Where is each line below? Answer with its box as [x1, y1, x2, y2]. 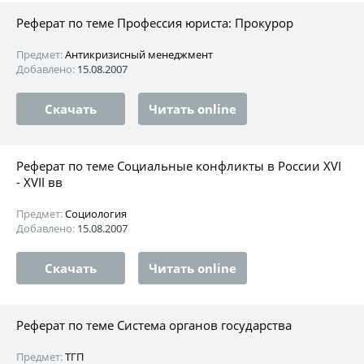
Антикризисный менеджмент [65, 46, 213, 62]
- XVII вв [16, 173, 63, 190]
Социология [65, 206, 127, 221]
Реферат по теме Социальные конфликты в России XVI [16, 157, 341, 174]
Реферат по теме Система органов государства [16, 316, 292, 333]
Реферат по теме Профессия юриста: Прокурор [16, 14, 293, 31]
